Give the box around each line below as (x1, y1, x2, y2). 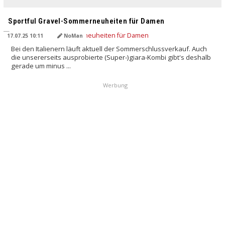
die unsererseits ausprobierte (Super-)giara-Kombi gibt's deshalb (11, 53, 211, 62)
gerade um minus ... (11, 61, 71, 71)
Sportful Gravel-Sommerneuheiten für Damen (8, 17, 165, 26)
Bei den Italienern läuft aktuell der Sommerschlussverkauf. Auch (11, 44, 207, 54)
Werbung (102, 81, 128, 89)
